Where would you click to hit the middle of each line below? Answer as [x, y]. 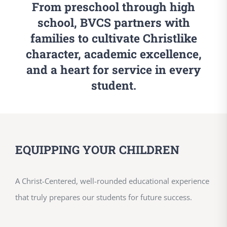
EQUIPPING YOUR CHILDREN [97, 149]
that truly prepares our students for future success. [104, 197]
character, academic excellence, [113, 54]
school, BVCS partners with [113, 23]
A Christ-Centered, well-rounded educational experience [112, 181]
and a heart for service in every [113, 70]
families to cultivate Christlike [113, 38]
